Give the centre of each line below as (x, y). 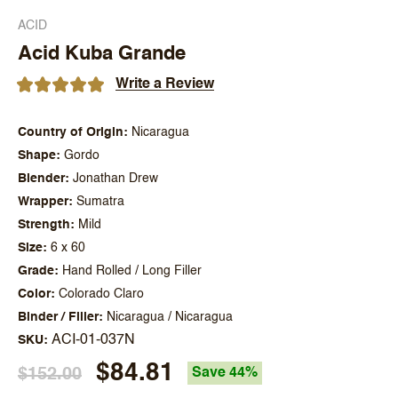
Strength (44, 224)
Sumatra (100, 201)
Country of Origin (71, 132)
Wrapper (43, 201)
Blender (41, 178)
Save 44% (225, 374)
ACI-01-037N (93, 340)
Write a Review (165, 84)
